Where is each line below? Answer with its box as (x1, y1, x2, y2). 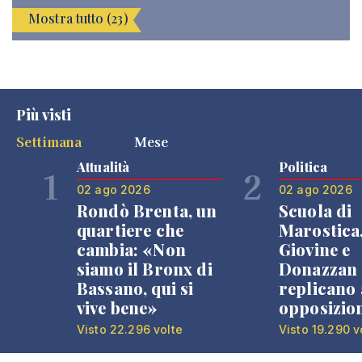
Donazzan (279, 258, 358, 280)
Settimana (16, 132, 82, 151)
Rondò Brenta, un (77, 200, 217, 221)
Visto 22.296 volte (77, 322, 183, 336)
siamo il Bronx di (77, 258, 213, 280)
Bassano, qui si (77, 277, 194, 299)
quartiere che (77, 219, 184, 241)
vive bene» (77, 297, 158, 318)
